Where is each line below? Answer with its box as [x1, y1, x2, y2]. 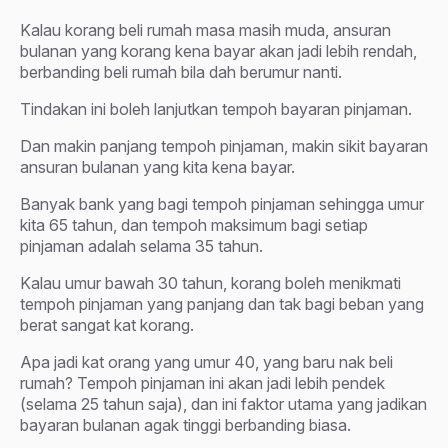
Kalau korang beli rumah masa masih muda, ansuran [20, 19, 391, 40]
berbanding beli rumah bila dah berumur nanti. [20, 61, 342, 82]
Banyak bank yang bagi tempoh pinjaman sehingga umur [20, 193, 424, 214]
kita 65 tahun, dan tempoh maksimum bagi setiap [20, 214, 368, 235]
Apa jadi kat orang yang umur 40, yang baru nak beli [20, 351, 393, 372]
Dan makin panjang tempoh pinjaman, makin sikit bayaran [20, 135, 428, 156]
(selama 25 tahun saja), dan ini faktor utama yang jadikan [20, 393, 427, 414]
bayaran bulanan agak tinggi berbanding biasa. [20, 414, 351, 435]
